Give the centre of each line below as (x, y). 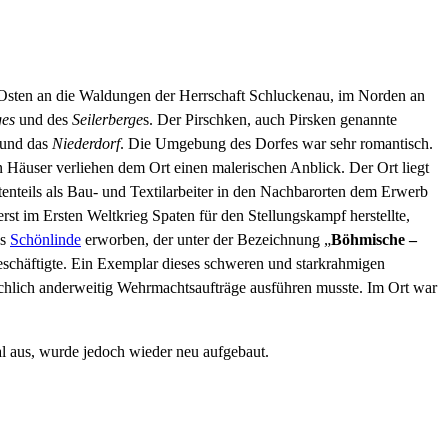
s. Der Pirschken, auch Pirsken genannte (270, 119)
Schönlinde (45, 239)
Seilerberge (107, 119)
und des (43, 119)
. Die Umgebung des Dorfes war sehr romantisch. (276, 143)
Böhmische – (374, 239)
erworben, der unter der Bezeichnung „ (206, 239)
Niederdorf (86, 143)
